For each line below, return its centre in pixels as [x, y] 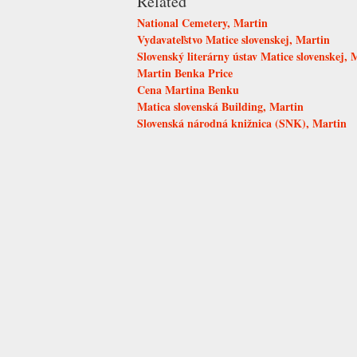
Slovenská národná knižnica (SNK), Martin [242, 123]
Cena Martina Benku [188, 89]
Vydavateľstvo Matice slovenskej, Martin [233, 39]
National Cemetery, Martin [202, 22]
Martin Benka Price [185, 73]
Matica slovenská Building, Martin [220, 106]
